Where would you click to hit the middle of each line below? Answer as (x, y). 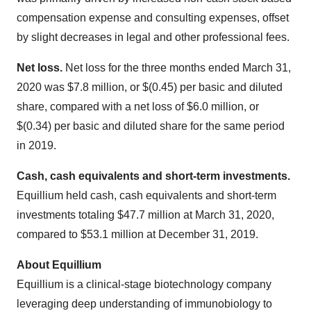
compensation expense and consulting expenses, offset (153, 18)
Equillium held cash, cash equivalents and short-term (146, 195)
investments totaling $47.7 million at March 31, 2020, (145, 215)
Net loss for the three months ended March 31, (177, 68)
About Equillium (59, 265)
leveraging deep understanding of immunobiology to (144, 304)
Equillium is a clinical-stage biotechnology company (144, 284)
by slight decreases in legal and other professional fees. (154, 37)
